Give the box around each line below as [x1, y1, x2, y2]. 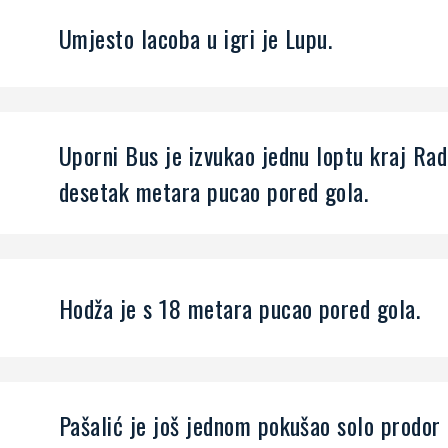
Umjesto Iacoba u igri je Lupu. [59, 20, 333, 57]
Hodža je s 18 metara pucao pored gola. [59, 290, 421, 327]
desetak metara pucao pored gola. [59, 173, 369, 210]
